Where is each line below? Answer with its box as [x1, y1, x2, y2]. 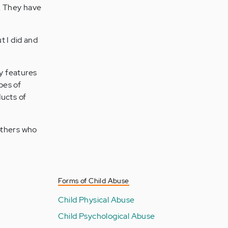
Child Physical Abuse [58, 194, 135, 205]
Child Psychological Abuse [58, 210, 155, 221]
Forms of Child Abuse [58, 176, 129, 185]
